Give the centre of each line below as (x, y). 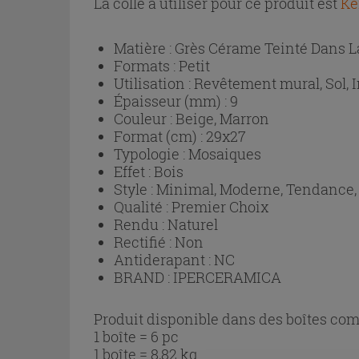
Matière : (144, 48)
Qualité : (143, 206)
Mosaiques (225, 153)
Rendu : (141, 224)
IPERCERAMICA (227, 277)
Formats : (146, 65)
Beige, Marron (222, 118)
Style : (135, 189)
